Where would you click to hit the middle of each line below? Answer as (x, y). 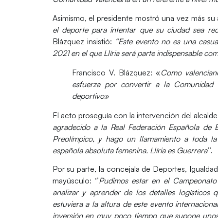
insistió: (98, 41)
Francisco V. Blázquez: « (116, 72)
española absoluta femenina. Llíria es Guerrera (130, 150)
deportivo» (90, 96)
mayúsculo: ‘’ (75, 181)
